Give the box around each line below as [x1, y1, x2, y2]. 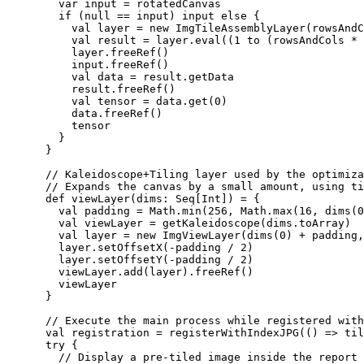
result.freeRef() [6, 82, 175, 95]
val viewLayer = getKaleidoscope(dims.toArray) [6, 216, 351, 229]
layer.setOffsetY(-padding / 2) [6, 253, 253, 266]
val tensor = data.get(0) [6, 94, 227, 107]
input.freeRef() [6, 58, 169, 71]
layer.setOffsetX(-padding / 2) [6, 240, 253, 253]
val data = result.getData [6, 70, 234, 83]
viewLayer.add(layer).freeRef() [6, 265, 253, 278]
